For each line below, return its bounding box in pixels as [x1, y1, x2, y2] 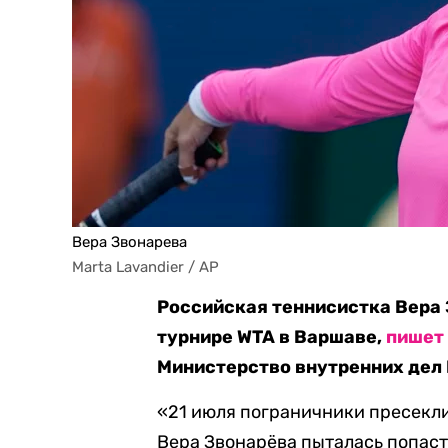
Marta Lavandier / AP [72, 258, 219, 276]
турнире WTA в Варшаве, [157, 326, 387, 348]
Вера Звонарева [72, 233, 187, 251]
